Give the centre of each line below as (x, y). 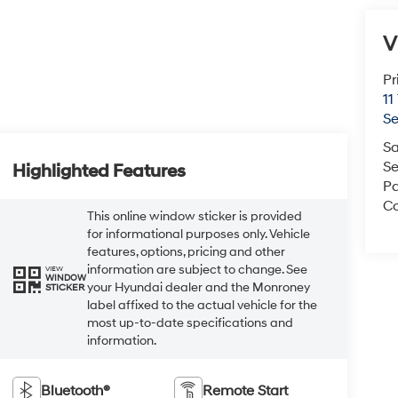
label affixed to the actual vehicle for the (202, 305)
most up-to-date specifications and (190, 322)
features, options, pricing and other (186, 251)
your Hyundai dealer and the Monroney (198, 287)
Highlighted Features (99, 171)
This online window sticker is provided (194, 216)
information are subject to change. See (197, 269)
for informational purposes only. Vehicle (198, 234)
